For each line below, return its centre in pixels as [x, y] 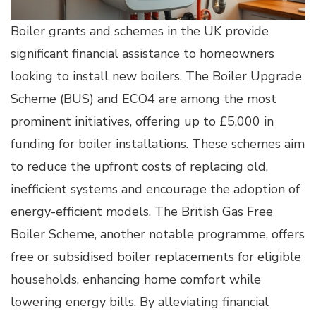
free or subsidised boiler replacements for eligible [156, 256]
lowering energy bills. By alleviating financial [140, 302]
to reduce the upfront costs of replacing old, [139, 166]
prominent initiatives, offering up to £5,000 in [142, 121]
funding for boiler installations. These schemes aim [158, 144]
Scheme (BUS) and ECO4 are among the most [144, 98]
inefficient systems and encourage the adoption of [155, 189]
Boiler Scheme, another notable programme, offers [158, 234]
